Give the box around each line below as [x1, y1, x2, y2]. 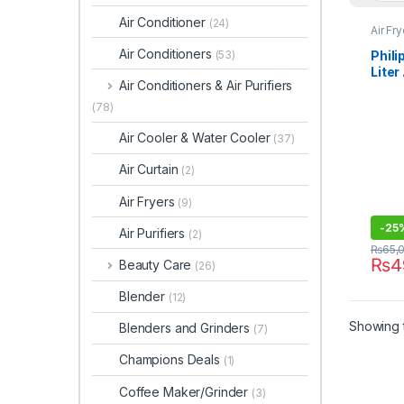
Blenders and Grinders [119, 320, 253, 336]
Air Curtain [119, 161, 182, 178]
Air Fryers [119, 193, 179, 209]
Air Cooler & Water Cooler [119, 130, 274, 146]
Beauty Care [118, 256, 196, 272]
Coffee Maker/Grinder [119, 383, 252, 399]
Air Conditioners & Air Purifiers [118, 77, 293, 93]
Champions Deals [119, 352, 224, 368]
